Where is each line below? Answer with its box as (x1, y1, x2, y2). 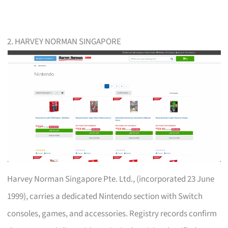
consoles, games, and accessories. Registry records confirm (7, 208, 217, 220)
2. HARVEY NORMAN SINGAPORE (7, 36, 122, 48)
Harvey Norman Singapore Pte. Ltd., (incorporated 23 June (7, 173, 215, 186)
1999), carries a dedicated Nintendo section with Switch (7, 190, 203, 203)
